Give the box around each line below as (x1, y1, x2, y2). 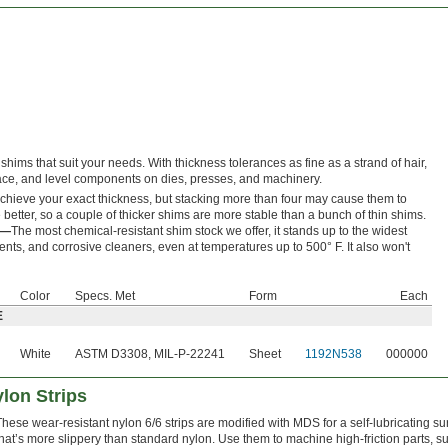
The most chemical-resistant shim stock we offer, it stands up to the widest (11, 224, 407, 239)
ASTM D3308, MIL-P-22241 (75, 347, 225, 362)
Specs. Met (75, 289, 135, 304)
